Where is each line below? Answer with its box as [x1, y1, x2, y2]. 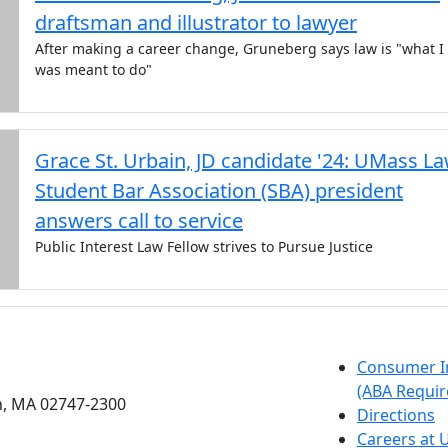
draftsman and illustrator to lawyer [35, 9, 357, 36]
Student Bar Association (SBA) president [35, 177, 403, 204]
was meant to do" [35, 60, 152, 79]
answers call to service [35, 207, 243, 234]
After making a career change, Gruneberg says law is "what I [35, 39, 444, 58]
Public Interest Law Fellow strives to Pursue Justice [35, 237, 373, 256]
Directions [357, 404, 435, 426]
